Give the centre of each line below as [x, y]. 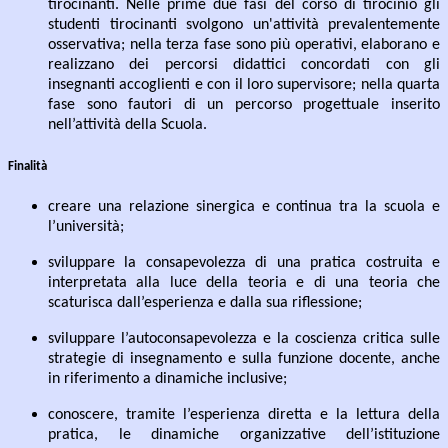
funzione [305, 358]
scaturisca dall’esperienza [131, 302]
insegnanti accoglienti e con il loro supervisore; [202, 85]
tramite [150, 414]
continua [304, 206]
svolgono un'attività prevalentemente [313, 25]
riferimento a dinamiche [143, 378]
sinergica [225, 206]
